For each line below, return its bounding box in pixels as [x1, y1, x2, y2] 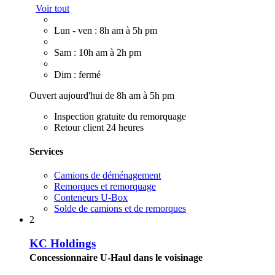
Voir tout [36, 2, 69, 14]
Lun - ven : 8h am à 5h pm [54, 25, 157, 36]
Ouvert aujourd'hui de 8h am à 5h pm [29, 90, 174, 101]
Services [29, 145, 63, 157]
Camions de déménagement [54, 170, 161, 181]
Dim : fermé [54, 69, 101, 80]
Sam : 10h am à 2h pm [54, 47, 141, 58]
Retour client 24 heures [54, 122, 144, 133]
